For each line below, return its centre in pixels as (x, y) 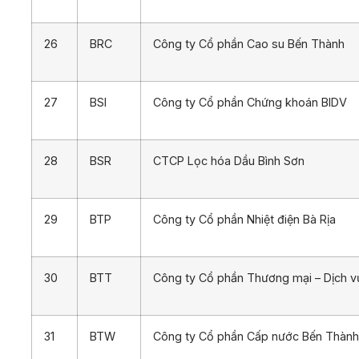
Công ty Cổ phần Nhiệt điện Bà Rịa (244, 219)
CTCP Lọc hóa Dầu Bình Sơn (229, 160)
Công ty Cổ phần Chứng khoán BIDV (250, 102)
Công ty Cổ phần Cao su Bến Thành (249, 43)
